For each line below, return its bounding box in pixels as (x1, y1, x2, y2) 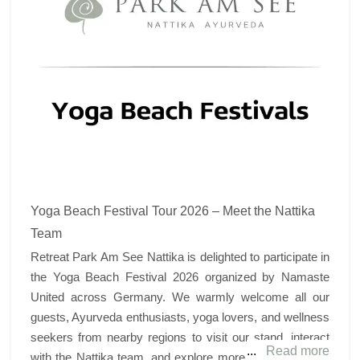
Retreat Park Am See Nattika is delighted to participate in (31, 250, 329, 264)
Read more (266, 344, 329, 358)
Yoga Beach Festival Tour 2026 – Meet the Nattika (31, 204, 315, 218)
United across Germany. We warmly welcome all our (31, 290, 329, 304)
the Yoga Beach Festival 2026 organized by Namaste (31, 270, 329, 284)
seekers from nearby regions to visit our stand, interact (31, 330, 329, 344)
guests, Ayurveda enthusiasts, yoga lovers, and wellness (31, 310, 329, 324)
